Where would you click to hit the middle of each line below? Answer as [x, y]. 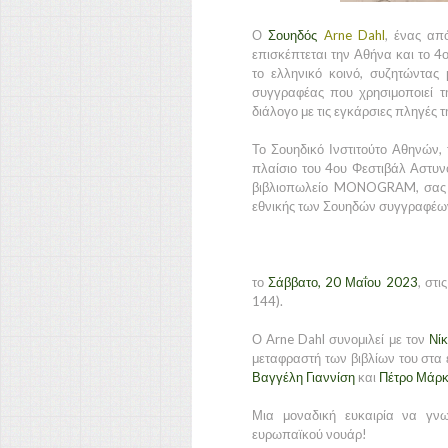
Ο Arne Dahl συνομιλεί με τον [340, 339]
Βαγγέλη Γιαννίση [303, 377]
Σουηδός [296, 35]
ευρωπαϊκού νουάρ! [309, 434]
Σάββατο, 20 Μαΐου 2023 [343, 282]
